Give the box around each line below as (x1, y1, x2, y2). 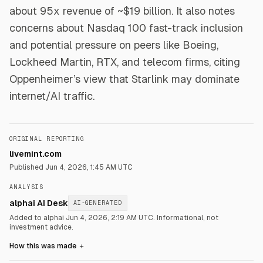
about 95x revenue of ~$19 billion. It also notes (9, 5, 235, 17)
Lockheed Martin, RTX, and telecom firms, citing (9, 56, 240, 68)
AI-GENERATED (73, 200, 122, 206)
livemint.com (9, 149, 62, 159)
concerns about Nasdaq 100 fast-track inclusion (9, 22, 243, 34)
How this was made (9, 242, 78, 250)
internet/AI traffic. (9, 90, 95, 102)
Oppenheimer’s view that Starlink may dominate (9, 73, 240, 85)
